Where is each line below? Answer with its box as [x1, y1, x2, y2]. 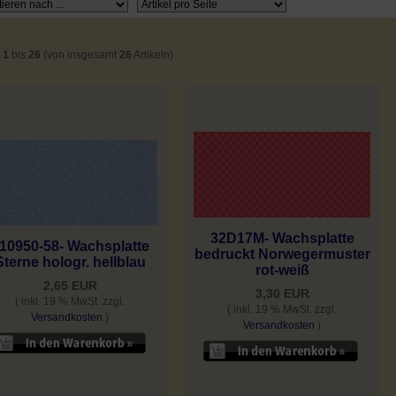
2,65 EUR [42, 278, 97, 293]
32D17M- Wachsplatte [209, 231, 354, 247]
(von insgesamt [41, 48, 119, 61]
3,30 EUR [255, 286, 309, 301]
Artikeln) [132, 48, 173, 61]
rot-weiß [255, 263, 309, 278]
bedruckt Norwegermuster [194, 247, 370, 263]
